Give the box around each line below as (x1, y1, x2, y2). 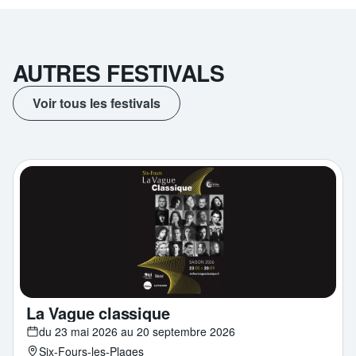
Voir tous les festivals (33, 94, 161, 113)
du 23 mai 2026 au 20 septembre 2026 (39, 323, 235, 339)
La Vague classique (26, 300, 170, 324)
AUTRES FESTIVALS (13, 56, 225, 90)
